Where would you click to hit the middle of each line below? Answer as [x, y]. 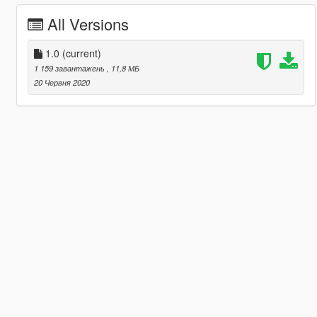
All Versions [88, 23]
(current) [81, 53]
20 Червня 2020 [62, 82]
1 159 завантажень [70, 68]
